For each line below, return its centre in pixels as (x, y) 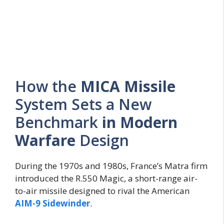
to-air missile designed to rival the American (102, 191)
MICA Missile (128, 86)
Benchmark (58, 122)
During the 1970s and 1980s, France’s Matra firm (111, 166)
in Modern (140, 122)
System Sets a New (83, 104)
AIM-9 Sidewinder (52, 203)
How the (48, 86)
